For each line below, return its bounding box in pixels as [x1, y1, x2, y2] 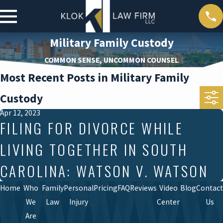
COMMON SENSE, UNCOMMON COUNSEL [44, 55, 179, 65]
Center [157, 197, 180, 207]
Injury [69, 197, 88, 207]
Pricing [93, 183, 117, 193]
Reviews [129, 183, 157, 193]
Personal [63, 183, 94, 193]
